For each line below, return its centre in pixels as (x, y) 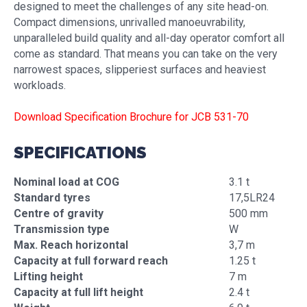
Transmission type (62, 229)
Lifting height (48, 277)
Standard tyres (52, 198)
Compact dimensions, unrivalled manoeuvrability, (130, 22)
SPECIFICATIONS (80, 152)
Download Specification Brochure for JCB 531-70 (131, 117)
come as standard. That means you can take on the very (146, 54)
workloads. (40, 85)
